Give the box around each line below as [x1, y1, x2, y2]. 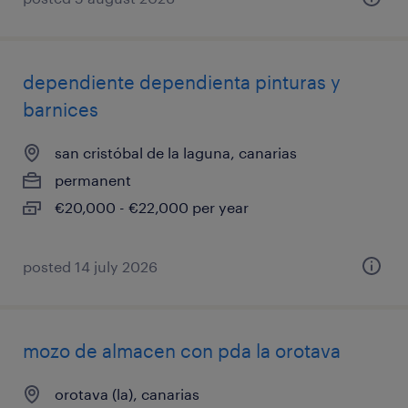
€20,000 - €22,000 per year [55, 199, 249, 216]
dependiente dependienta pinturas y [23, 71, 341, 93]
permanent [55, 171, 131, 189]
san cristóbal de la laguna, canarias [55, 144, 297, 161]
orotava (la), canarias [55, 385, 199, 403]
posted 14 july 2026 [23, 258, 158, 275]
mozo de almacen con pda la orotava [23, 340, 341, 362]
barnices [23, 98, 98, 120]
